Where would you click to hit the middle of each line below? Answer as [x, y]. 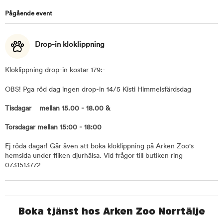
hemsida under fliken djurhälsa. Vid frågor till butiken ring [94, 156]
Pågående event [29, 14]
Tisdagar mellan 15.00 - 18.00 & [58, 109]
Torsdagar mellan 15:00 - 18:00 [55, 128]
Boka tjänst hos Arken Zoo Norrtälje [111, 211]
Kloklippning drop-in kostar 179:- [56, 71]
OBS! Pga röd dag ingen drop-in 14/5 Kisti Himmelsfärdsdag [99, 90]
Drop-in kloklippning [70, 45]
